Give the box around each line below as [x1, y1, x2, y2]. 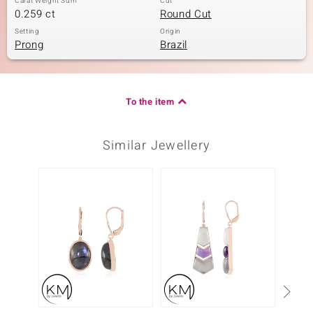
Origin [160, 27, 181, 36]
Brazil [160, 37, 187, 52]
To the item [126, 95, 175, 108]
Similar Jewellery [102, 136, 211, 155]
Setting [15, 27, 40, 36]
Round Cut [160, 6, 212, 22]
